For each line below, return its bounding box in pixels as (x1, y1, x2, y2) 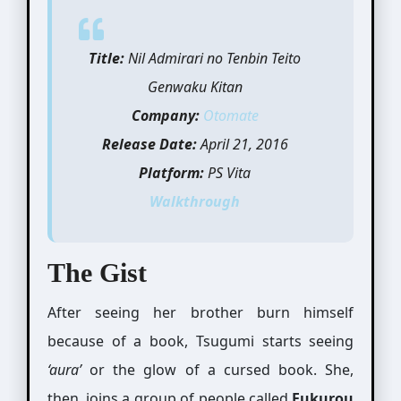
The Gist (47, 258, 147, 287)
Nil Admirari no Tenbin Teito (124, 48, 302, 68)
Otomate (202, 106, 259, 125)
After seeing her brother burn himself (47, 302, 354, 322)
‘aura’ (47, 359, 81, 380)
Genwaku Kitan (147, 77, 243, 97)
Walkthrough (149, 192, 241, 211)
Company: (131, 106, 203, 125)
